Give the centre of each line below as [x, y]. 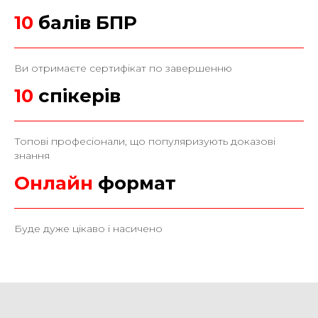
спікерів [79, 95]
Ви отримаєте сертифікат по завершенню [123, 68]
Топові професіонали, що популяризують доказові [145, 141]
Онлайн [56, 183]
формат [137, 183]
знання [32, 155]
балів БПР [85, 22]
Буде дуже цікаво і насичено [88, 228]
